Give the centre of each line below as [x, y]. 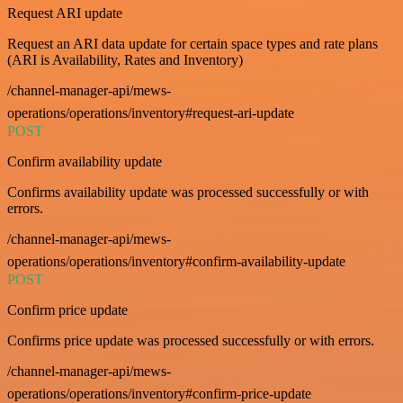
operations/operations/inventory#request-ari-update [151, 112]
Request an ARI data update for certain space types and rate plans [193, 43]
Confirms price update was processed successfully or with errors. [191, 340]
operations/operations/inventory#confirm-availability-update [176, 261]
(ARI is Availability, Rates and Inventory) [125, 59]
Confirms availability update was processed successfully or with [188, 192]
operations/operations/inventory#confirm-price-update [159, 393]
